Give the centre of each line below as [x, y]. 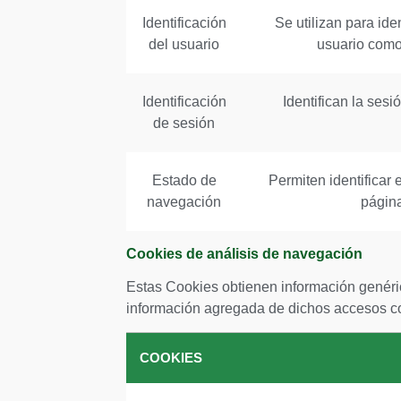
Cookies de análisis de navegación [244, 254]
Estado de [184, 181]
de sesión [184, 124]
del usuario [184, 45]
